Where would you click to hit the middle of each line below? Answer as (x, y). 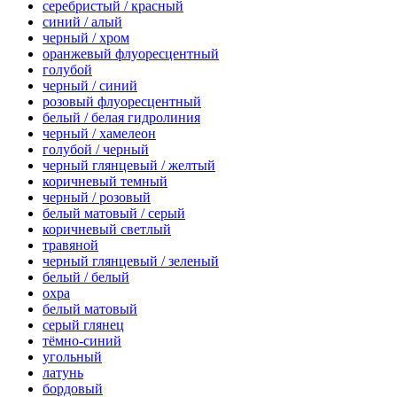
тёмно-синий (82, 341)
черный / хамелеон (99, 134)
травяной (70, 245)
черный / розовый (97, 198)
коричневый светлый (107, 230)
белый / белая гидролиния (121, 118)
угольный (72, 357)
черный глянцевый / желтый (129, 166)
